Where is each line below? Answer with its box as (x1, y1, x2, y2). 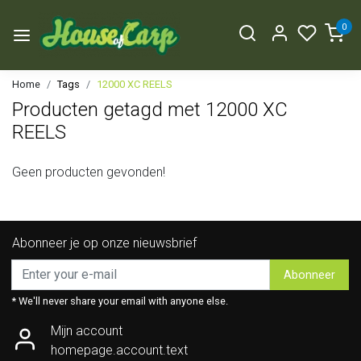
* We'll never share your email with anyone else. (12, 295, 228, 308)
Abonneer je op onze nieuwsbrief (12, 235, 197, 251)
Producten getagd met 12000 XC (12, 98, 288, 122)
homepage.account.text (51, 342, 188, 359)
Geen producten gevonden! (12, 164, 165, 180)
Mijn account (51, 323, 122, 339)
